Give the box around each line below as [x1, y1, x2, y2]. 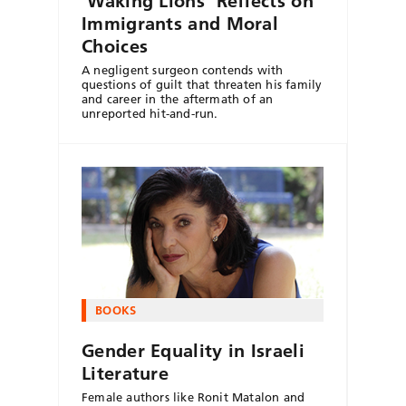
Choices [82, 34, 149, 57]
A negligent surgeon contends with [82, 62, 284, 77]
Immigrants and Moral [82, 12, 279, 34]
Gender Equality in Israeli [82, 340, 304, 362]
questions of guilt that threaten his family [82, 76, 323, 92]
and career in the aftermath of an [82, 91, 274, 106]
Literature [82, 362, 169, 385]
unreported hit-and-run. [82, 105, 218, 121]
